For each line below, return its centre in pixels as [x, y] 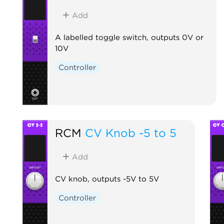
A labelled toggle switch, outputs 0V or [129, 37]
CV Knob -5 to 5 [130, 132]
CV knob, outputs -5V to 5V [107, 179]
